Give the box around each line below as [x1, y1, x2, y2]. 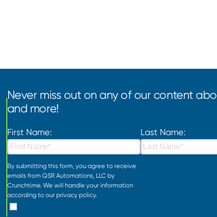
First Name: [7, 127, 52, 138]
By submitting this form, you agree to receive [7, 162, 136, 170]
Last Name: [140, 127, 186, 138]
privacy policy [56, 191, 96, 199]
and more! [7, 101, 59, 115]
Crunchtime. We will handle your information [7, 181, 133, 189]
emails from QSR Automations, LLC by [7, 171, 115, 179]
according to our [7, 191, 56, 199]
